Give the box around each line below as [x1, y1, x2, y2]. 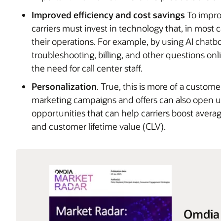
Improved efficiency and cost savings [32, 8, 185, 21]
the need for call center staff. [32, 62, 143, 74]
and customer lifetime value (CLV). [32, 120, 166, 132]
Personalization [32, 80, 97, 92]
